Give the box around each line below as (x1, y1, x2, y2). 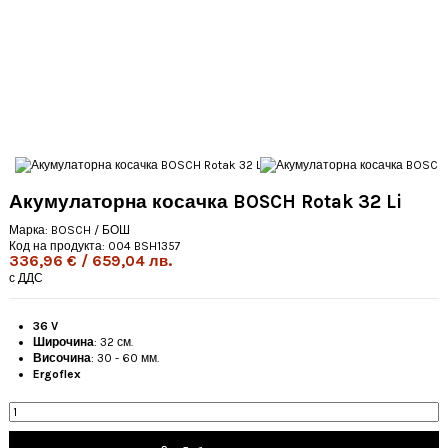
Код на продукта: (9, 239, 105, 254)
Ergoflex (33, 367, 81, 382)
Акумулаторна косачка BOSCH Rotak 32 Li (9, 190, 402, 213)
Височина (33, 351, 91, 366)
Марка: (9, 223, 48, 238)
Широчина (33, 335, 94, 350)
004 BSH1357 (108, 239, 181, 254)
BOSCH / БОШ (51, 223, 130, 238)
